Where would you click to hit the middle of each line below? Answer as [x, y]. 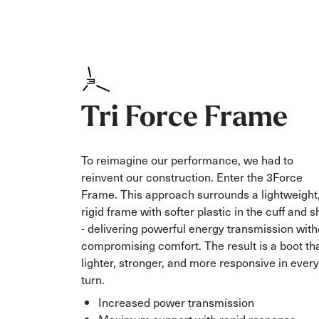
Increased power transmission [176, 302]
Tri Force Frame [184, 116]
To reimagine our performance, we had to [187, 159]
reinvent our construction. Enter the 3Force [192, 176]
